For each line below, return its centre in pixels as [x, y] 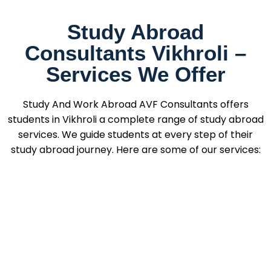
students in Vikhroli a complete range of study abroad [135, 120]
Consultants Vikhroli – [135, 53]
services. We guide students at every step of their [135, 135]
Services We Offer [135, 74]
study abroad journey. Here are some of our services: [135, 150]
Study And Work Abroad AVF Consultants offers [135, 105]
